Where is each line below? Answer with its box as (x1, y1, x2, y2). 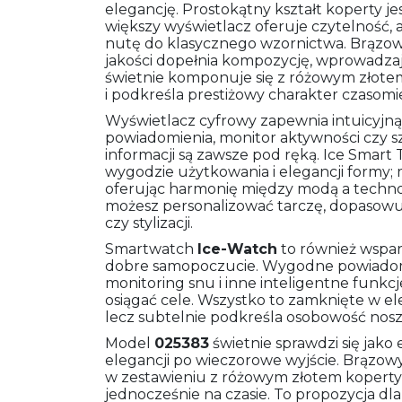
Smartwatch (105, 240, 197, 258)
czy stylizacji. (105, 214, 193, 232)
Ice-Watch (197, 240, 277, 258)
